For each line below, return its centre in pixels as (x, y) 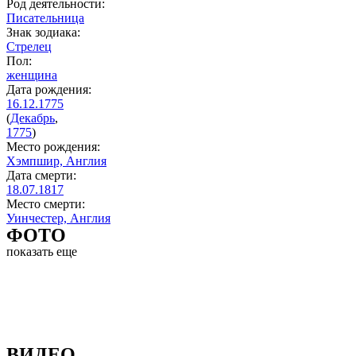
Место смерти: (46, 204)
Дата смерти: (41, 175)
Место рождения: (53, 147)
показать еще (42, 252)
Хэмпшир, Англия (56, 161)
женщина (32, 75)
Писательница (45, 18)
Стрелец (29, 46)
